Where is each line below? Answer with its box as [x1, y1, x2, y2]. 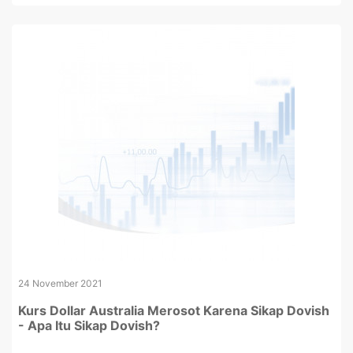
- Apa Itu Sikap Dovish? [18, 318, 160, 333]
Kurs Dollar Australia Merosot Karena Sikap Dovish [18, 303, 329, 318]
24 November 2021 [18, 277, 102, 289]
